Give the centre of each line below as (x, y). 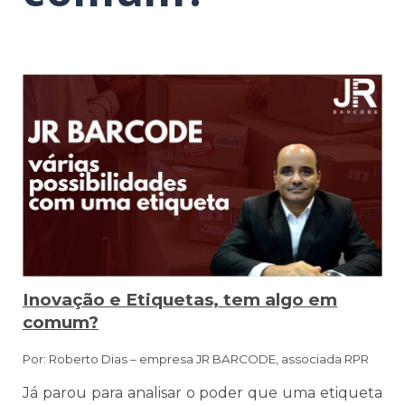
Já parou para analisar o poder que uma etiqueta (202, 393)
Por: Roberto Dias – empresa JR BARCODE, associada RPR (196, 358)
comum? (61, 323)
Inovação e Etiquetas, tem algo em (180, 300)
